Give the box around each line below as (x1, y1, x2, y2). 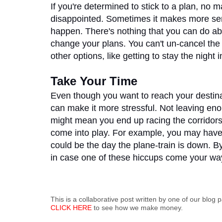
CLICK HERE (51, 204, 92, 212)
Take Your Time (51, 74, 137, 88)
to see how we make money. (92, 204, 183, 212)
